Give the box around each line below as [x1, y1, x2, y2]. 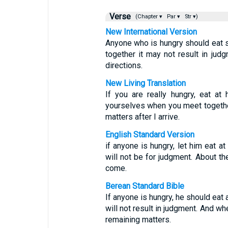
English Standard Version [105, 130, 194, 139]
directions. [105, 61, 142, 70]
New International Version [105, 27, 197, 37]
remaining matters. [105, 215, 171, 224]
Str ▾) [183, 13, 198, 20]
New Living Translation [105, 78, 186, 88]
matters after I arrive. [105, 112, 180, 122]
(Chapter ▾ [132, 13, 164, 20]
